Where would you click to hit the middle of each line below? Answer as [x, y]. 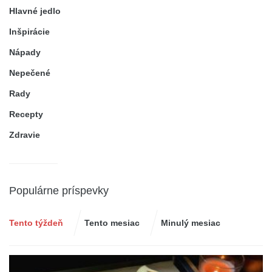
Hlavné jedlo [35, 11]
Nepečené [30, 73]
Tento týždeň [36, 223]
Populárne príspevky [59, 190]
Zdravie [25, 134]
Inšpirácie [29, 31]
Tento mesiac [112, 223]
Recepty [26, 114]
